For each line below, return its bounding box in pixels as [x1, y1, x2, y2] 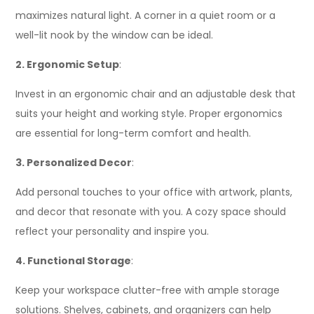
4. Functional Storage [15, 254, 132, 268]
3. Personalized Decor [15, 156, 132, 170]
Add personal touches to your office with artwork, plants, [15, 185, 293, 199]
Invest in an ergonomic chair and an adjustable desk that [15, 87, 296, 101]
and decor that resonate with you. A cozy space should [15, 205, 287, 219]
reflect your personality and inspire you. [15, 224, 210, 238]
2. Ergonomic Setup [15, 57, 120, 71]
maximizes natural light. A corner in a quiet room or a [15, 8, 276, 22]
